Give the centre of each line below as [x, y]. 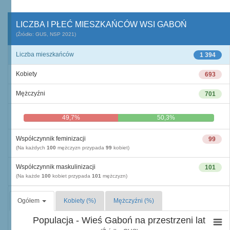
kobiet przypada [71, 176]
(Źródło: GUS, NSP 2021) [46, 34]
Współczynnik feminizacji [51, 139]
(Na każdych [31, 148]
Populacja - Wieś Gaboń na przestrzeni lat [119, 220]
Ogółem [29, 201]
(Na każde [29, 176]
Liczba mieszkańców [45, 54]
